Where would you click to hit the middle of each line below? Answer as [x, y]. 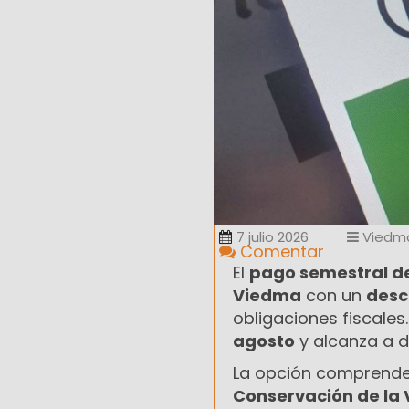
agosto [264, 341]
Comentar [280, 252]
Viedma [267, 296]
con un [334, 296]
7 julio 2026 [273, 237]
